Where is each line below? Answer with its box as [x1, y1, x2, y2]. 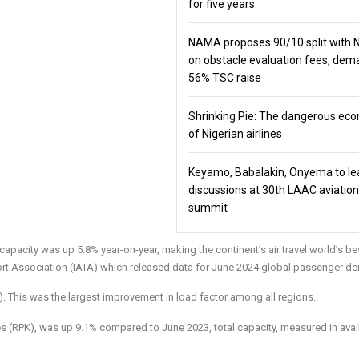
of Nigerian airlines [188, 127, 282, 140]
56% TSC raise [188, 71, 261, 84]
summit [188, 201, 230, 214]
